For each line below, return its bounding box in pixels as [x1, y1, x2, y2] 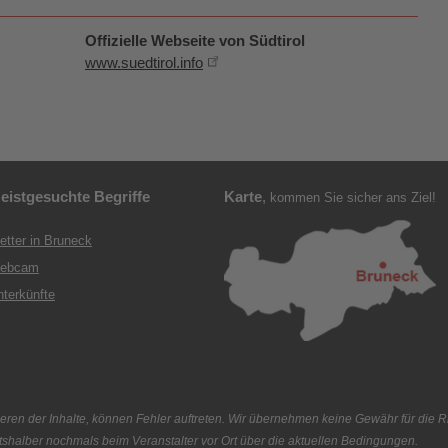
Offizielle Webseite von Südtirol [85, 32, 305, 49]
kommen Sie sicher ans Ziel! [270, 190, 436, 205]
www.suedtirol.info [85, 54, 203, 71]
